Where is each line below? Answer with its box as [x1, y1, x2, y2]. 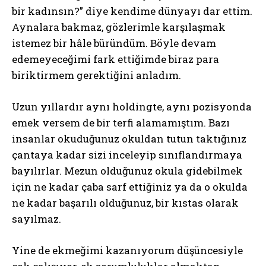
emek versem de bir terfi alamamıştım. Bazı [12, 116, 230, 129]
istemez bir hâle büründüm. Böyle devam [12, 36, 216, 50]
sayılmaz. [12, 212, 61, 226]
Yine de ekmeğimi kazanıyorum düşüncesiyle [12, 243, 243, 257]
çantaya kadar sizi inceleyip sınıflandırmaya [12, 148, 242, 161]
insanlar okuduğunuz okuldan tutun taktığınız [12, 132, 246, 145]
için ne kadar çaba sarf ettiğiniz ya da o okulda [12, 180, 248, 194]
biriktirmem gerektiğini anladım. [12, 68, 181, 82]
